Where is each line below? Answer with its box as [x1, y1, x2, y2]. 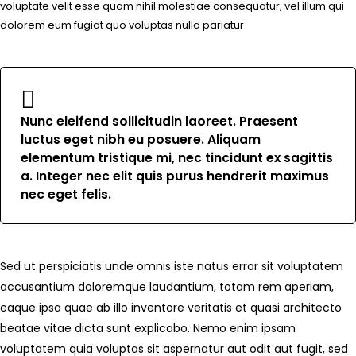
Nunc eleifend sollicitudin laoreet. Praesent [21, 113, 298, 130]
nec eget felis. [21, 186, 111, 203]
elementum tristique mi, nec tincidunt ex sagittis [21, 149, 333, 166]
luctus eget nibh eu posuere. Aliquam [21, 131, 261, 148]
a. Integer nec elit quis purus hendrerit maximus [21, 168, 329, 184]
